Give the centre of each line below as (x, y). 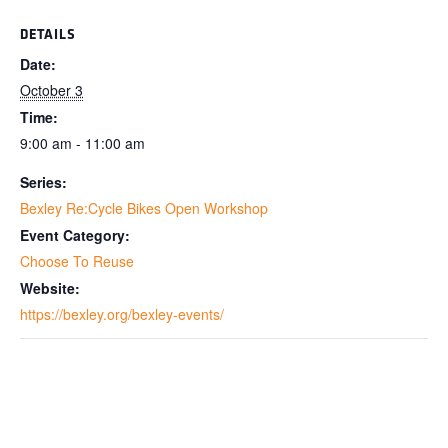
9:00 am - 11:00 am (82, 142)
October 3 (51, 89)
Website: (50, 287)
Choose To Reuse (77, 260)
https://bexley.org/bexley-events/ (122, 313)
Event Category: (75, 234)
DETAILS (48, 33)
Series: (43, 181)
